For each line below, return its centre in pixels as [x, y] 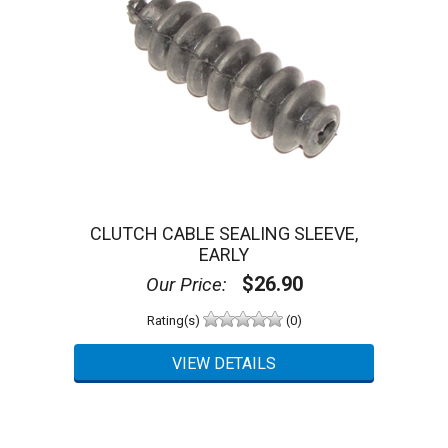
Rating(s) [174, 320]
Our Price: [186, 285]
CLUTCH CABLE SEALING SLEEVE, [224, 234]
